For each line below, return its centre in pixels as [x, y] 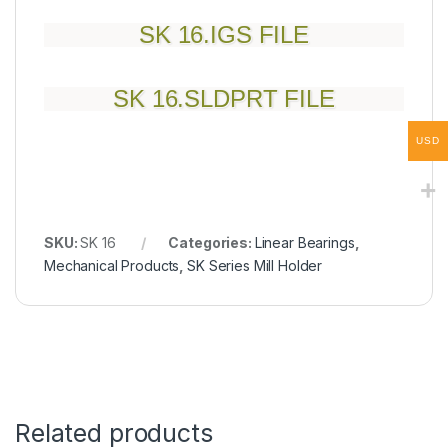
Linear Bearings [304, 242]
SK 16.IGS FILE [224, 34]
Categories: [211, 242]
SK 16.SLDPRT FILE [224, 98]
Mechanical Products [112, 265]
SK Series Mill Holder [255, 265]
